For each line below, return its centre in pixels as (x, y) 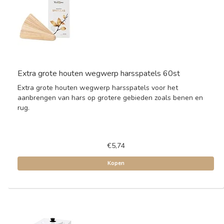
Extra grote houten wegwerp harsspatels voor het (98, 88)
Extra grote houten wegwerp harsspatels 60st (99, 73)
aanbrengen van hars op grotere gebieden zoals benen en (110, 98)
